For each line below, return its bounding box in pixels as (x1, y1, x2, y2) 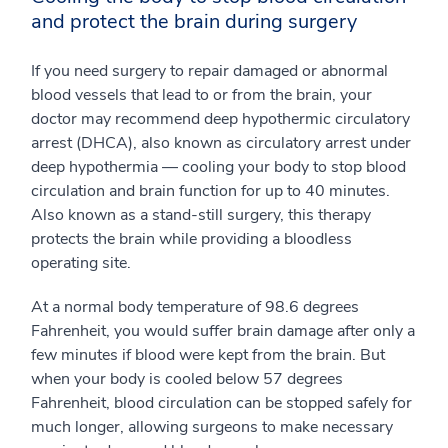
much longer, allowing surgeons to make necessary (31, 416, 393, 438)
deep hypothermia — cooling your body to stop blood (31, 156, 406, 178)
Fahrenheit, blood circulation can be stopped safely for (31, 392, 412, 414)
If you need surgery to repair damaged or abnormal (31, 60, 388, 82)
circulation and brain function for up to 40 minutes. (31, 180, 390, 202)
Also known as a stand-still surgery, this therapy (31, 204, 371, 226)
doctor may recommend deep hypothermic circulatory (31, 108, 410, 130)
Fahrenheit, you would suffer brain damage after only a (31, 320, 415, 342)
